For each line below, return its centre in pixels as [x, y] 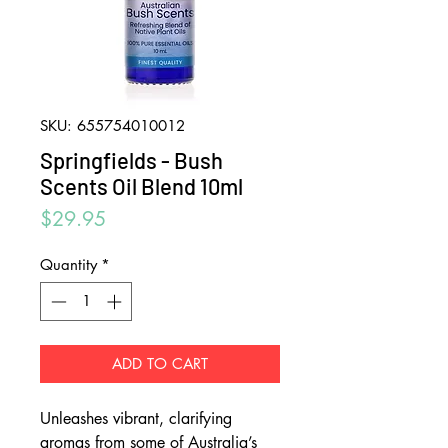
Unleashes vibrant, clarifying [136, 418]
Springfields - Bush [131, 160]
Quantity [68, 264]
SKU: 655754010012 [112, 125]
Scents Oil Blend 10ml [141, 186]
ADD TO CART [160, 363]
